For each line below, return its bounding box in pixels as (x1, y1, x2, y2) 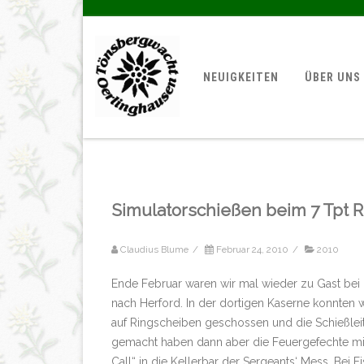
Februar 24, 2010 (216, 244, 288, 255)
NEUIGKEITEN (203, 71, 279, 84)
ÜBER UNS (305, 71, 362, 84)
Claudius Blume (120, 244, 188, 255)
